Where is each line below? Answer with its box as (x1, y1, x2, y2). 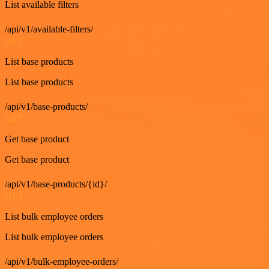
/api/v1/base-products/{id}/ (5, 179, 107, 190)
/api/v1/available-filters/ (5, 24, 93, 35)
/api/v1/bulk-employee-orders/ (5, 256, 118, 267)
